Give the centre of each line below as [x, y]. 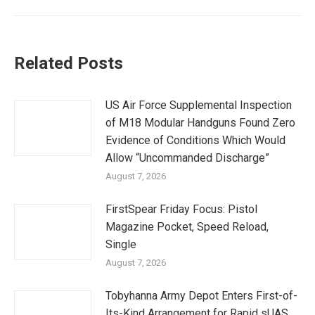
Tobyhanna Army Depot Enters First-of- [201, 295]
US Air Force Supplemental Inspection [199, 105]
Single [121, 244]
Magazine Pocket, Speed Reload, [187, 226]
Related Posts [69, 63]
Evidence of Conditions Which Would [195, 140]
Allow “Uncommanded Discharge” [187, 157]
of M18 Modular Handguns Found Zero [200, 122]
